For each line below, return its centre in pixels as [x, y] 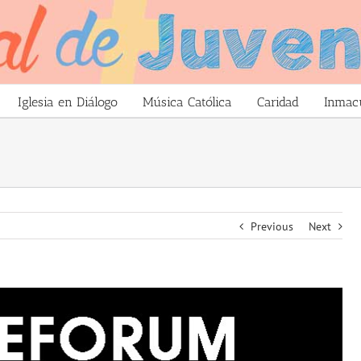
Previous [272, 226]
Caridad [278, 102]
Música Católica [187, 102]
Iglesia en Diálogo [68, 102]
